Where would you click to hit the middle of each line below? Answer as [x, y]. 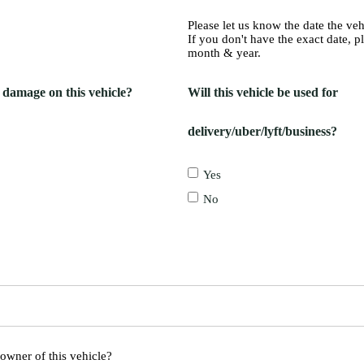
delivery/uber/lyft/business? [263, 131]
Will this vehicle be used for [263, 92]
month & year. [225, 52]
